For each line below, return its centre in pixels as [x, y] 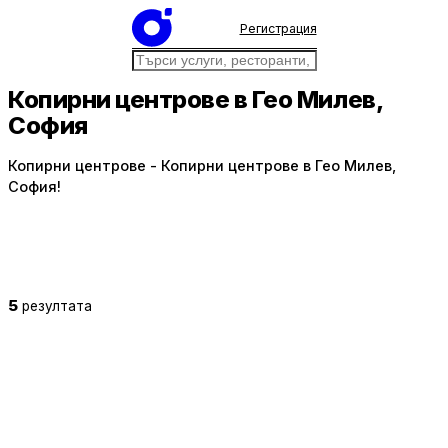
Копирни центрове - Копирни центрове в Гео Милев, [202, 166]
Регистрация [278, 28]
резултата [57, 305]
